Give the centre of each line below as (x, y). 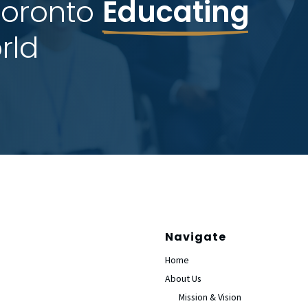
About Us (184, 279)
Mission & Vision (210, 297)
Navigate (196, 237)
